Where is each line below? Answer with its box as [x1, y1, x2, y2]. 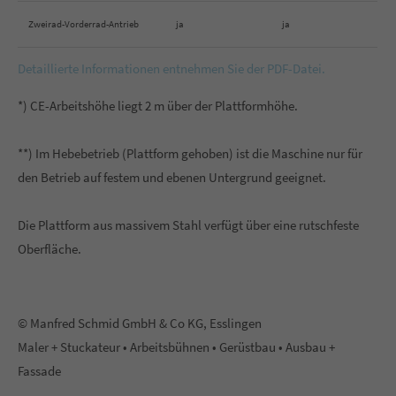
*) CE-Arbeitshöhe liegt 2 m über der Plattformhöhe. [18, 97, 298, 114]
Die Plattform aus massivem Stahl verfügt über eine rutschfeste [18, 217, 359, 233]
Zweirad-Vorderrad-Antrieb [28, 18, 139, 30]
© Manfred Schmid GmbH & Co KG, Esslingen [18, 315, 262, 331]
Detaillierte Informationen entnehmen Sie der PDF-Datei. [18, 60, 325, 77]
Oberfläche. [18, 240, 81, 257]
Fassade [18, 362, 61, 379]
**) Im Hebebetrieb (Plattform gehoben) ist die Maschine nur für [18, 145, 362, 162]
